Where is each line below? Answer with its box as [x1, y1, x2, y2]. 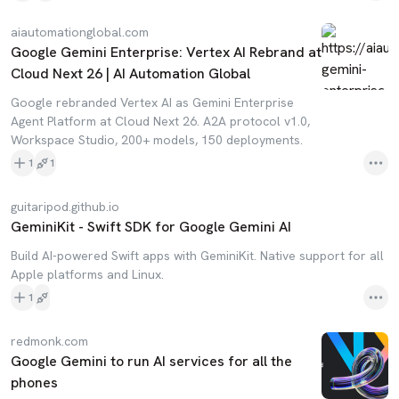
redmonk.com [11, 333, 88, 349]
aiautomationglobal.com [11, 24, 149, 40]
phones [11, 373, 58, 392]
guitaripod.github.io [11, 199, 119, 215]
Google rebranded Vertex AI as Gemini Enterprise [11, 94, 294, 110]
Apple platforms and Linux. [11, 266, 164, 282]
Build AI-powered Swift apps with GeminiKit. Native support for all [11, 248, 384, 264]
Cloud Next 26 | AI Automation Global [11, 64, 250, 83]
